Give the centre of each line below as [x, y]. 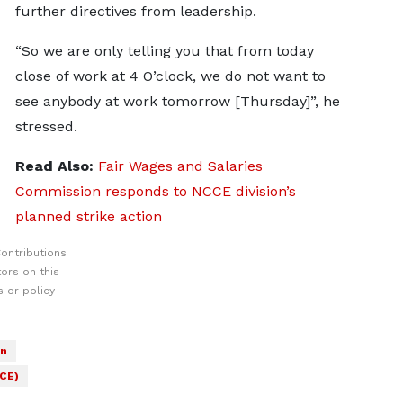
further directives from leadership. [135, 11]
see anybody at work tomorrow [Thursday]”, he [177, 101]
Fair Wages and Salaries [180, 166]
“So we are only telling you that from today [164, 51]
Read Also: [56, 166]
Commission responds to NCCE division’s [155, 191]
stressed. [46, 126]
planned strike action [88, 216]
